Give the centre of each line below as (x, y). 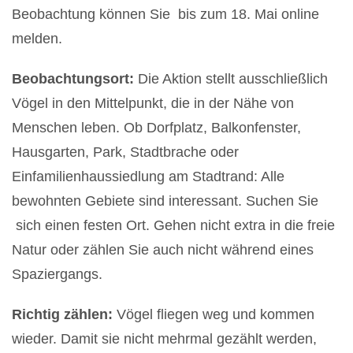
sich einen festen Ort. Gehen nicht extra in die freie (173, 225)
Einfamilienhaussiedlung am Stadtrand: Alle (148, 176)
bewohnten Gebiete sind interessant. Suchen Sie (165, 201)
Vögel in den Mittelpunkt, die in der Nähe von (153, 103)
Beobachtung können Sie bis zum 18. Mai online (165, 14)
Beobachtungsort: (73, 78)
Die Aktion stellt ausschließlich (231, 78)
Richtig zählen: (64, 314)
